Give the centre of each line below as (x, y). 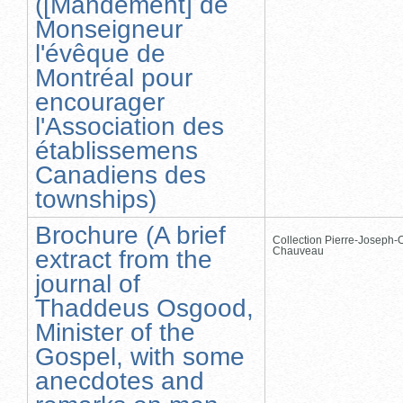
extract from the (124, 259)
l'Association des (130, 126)
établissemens (116, 150)
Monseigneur (109, 29)
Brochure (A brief (130, 235)
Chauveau (298, 251)
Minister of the (115, 332)
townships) (96, 199)
